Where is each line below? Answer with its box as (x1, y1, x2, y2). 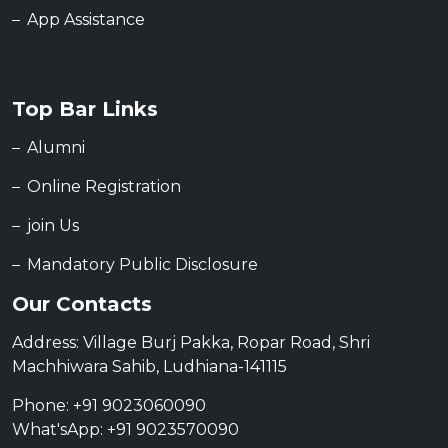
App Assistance (27, 10, 145, 30)
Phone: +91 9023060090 (12, 396, 206, 416)
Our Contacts (12, 292, 152, 317)
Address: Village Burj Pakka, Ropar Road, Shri (12, 333, 370, 353)
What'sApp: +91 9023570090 (12, 420, 239, 440)
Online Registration (27, 177, 181, 197)
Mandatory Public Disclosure (27, 255, 258, 275)
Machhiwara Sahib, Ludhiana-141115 (12, 357, 287, 377)
